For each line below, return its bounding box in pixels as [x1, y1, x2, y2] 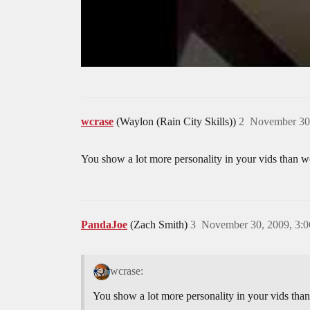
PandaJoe [81, 219, 127, 231]
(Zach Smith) [130, 219, 190, 231]
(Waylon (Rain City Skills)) [116, 116, 239, 128]
